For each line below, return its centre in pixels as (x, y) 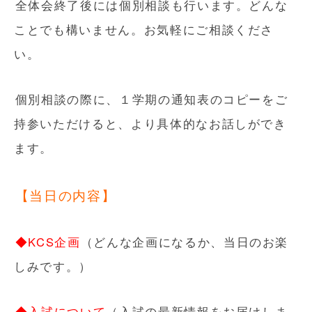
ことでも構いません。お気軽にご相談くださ (144, 29)
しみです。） (53, 266)
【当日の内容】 (65, 195)
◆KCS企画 (48, 242)
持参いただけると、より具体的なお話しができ (150, 123)
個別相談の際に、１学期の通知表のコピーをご (151, 99)
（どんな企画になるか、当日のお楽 (185, 242)
